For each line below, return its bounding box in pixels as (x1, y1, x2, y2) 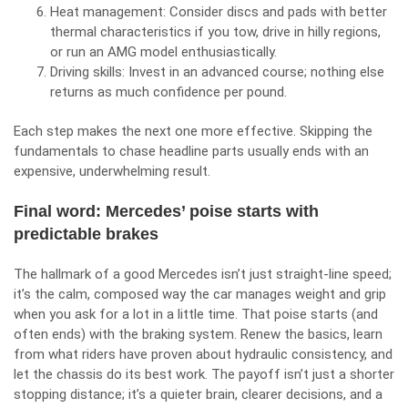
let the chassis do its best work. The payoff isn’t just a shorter (14, 366, 394, 382)
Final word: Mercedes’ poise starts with (14, 202, 319, 220)
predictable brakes (14, 225, 158, 243)
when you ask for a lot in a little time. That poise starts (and (14, 306, 378, 322)
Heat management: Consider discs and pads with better (50, 4, 387, 20)
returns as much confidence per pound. (50, 84, 287, 100)
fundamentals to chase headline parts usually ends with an (14, 143, 369, 159)
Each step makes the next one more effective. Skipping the (14, 123, 372, 139)
